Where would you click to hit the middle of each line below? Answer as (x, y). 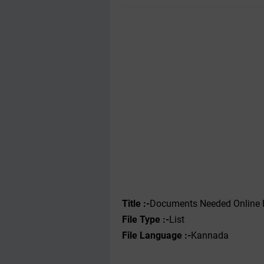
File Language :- (156, 235)
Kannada (210, 235)
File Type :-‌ (146, 220)
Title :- (136, 204)
